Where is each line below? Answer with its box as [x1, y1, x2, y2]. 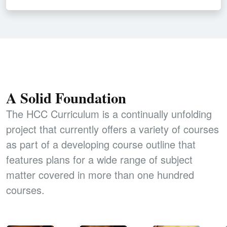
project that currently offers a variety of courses [6, 121, 219, 136]
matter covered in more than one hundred [6, 167, 194, 182]
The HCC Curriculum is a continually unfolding [6, 106, 212, 121]
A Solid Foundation [6, 87, 126, 108]
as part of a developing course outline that [6, 136, 196, 152]
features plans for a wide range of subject [6, 152, 193, 167]
